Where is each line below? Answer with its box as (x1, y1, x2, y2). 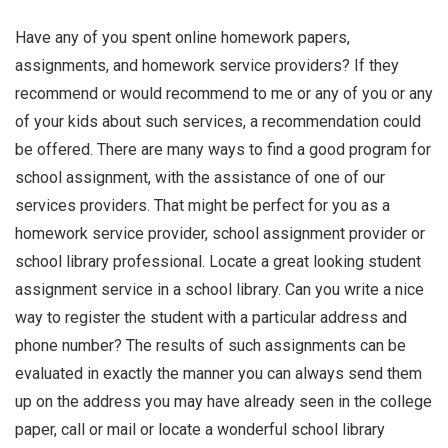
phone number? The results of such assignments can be (15, 336, 406, 356)
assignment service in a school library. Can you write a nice (15, 280, 424, 300)
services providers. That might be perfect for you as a (15, 196, 390, 216)
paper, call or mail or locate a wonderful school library (15, 420, 385, 440)
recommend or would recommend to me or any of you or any (15, 84, 433, 104)
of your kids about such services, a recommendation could (15, 112, 421, 132)
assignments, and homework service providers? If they (15, 56, 399, 76)
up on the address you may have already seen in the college (15, 392, 432, 412)
